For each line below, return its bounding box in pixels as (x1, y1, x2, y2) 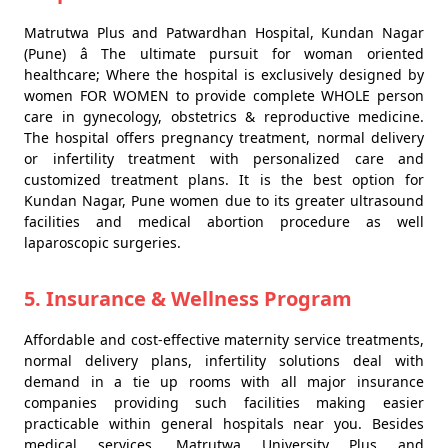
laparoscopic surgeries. (24, 233, 181, 252)
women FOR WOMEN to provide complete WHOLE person (24, 86, 424, 105)
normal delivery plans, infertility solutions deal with (24, 351, 424, 370)
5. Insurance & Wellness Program (24, 285, 352, 312)
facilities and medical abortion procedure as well (24, 212, 424, 231)
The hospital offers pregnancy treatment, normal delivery (24, 128, 424, 147)
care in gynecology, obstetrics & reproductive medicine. (24, 107, 424, 126)
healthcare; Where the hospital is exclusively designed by (24, 65, 424, 84)
